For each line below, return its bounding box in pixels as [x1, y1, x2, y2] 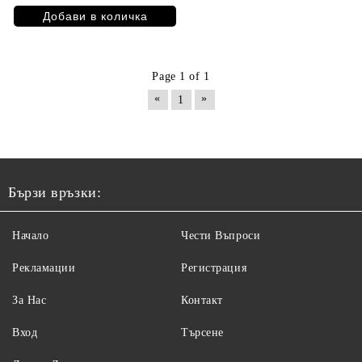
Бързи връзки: [8, 184, 102, 201]
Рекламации [12, 262, 76, 275]
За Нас [12, 294, 47, 307]
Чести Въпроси [181, 229, 261, 242]
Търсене [181, 326, 224, 339]
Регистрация [181, 262, 247, 275]
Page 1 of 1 [152, 70, 210, 83]
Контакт [181, 294, 223, 307]
